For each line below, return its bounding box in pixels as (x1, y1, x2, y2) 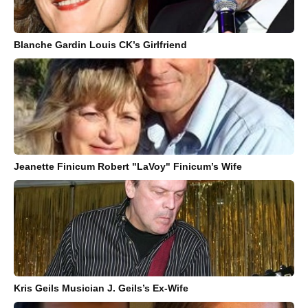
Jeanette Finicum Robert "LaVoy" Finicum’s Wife (14, 160, 242, 172)
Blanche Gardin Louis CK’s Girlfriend (14, 38, 187, 50)
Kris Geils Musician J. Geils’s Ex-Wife (14, 282, 188, 294)
